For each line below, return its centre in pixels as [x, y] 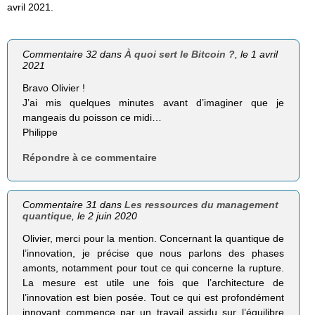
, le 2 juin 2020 [105, 216]
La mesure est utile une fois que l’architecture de [153, 282]
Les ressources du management [202, 204]
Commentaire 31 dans [74, 204]
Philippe [40, 133]
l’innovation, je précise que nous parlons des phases [153, 253]
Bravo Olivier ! [54, 88]
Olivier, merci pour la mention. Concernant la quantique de [153, 238]
